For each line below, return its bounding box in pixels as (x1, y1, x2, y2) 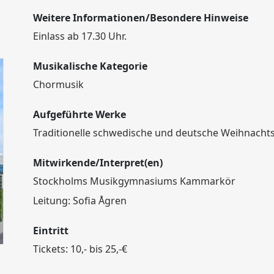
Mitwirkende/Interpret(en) (33, 156, 163, 169)
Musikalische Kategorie (33, 59, 147, 73)
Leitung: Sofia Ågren (33, 194, 127, 207)
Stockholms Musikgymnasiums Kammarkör (33, 174, 235, 188)
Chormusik (33, 78, 84, 91)
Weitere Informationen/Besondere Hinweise (33, 11, 248, 24)
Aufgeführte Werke (33, 108, 126, 121)
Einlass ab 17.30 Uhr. (33, 29, 127, 43)
